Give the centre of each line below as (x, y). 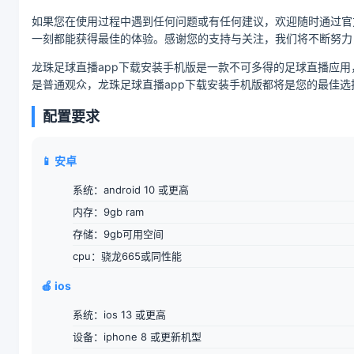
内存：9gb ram (108, 212)
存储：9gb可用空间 (118, 234)
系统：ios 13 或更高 (119, 315)
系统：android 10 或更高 (131, 190)
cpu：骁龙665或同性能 (127, 256)
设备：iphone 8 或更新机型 (137, 337)
